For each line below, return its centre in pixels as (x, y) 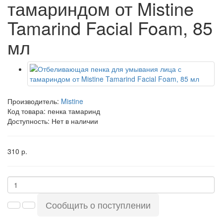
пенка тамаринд (74, 111)
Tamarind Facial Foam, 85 (110, 28)
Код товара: (28, 111)
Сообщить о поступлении (98, 205)
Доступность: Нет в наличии (53, 121)
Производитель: (34, 101)
